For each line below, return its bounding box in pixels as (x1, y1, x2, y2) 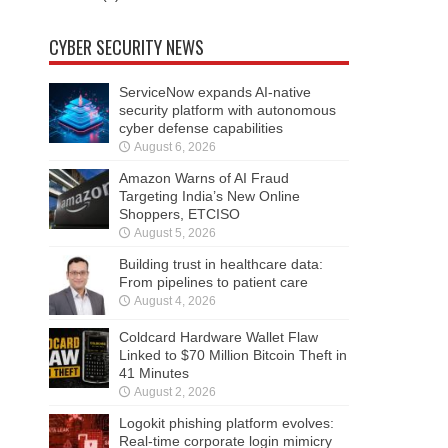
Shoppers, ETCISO (119, 205, 240, 222)
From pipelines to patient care (119, 273, 308, 290)
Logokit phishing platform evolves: (119, 414, 334, 431)
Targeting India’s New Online (119, 187, 300, 204)
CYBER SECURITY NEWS (49, 33, 204, 60)
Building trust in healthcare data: (119, 255, 323, 272)
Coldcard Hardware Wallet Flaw (119, 328, 318, 345)
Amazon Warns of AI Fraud (119, 169, 289, 186)
